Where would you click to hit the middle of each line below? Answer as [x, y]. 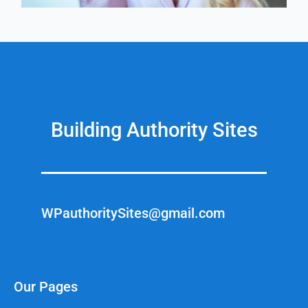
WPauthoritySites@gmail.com [133, 213]
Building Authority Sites [154, 130]
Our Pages [46, 286]
